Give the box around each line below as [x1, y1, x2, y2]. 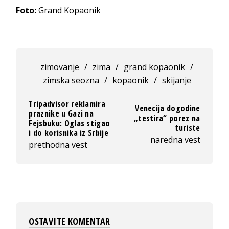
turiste [175, 122, 200, 134]
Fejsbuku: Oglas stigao [29, 117, 110, 129]
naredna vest [150, 134, 200, 146]
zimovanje [40, 61, 80, 73]
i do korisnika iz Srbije [29, 127, 109, 139]
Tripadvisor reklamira [29, 98, 106, 109]
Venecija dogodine [135, 103, 200, 114]
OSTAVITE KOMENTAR [29, 215, 110, 227]
